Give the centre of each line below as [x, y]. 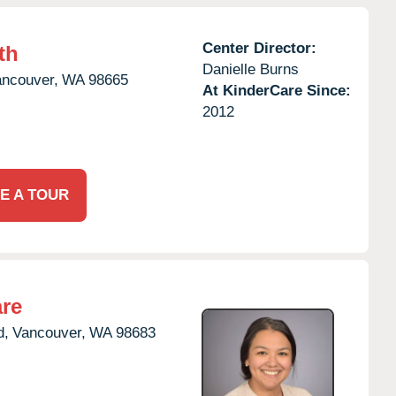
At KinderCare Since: [276, 90]
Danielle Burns [250, 69]
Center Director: [259, 48]
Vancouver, [49, 332]
